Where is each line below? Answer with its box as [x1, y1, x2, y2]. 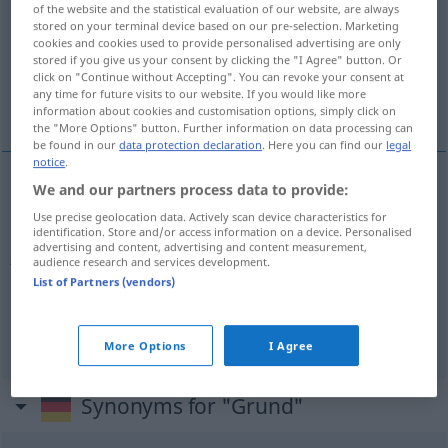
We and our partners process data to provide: [33, 180, 350, 200]
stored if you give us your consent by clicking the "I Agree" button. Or [33, 52, 403, 68]
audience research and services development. [33, 254, 271, 270]
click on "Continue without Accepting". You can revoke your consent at [33, 69, 405, 85]
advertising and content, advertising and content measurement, [33, 239, 368, 255]
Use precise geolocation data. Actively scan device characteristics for [33, 209, 388, 225]
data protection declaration [119, 137, 263, 153]
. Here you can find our [262, 137, 387, 153]
